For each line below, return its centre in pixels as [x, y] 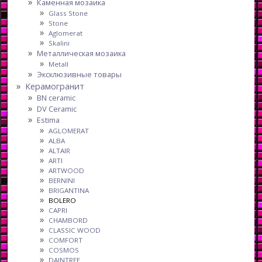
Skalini [59, 43]
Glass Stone [68, 13]
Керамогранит [55, 86]
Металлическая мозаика [82, 53]
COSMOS [64, 250]
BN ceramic [56, 97]
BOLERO [63, 200]
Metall [59, 64]
